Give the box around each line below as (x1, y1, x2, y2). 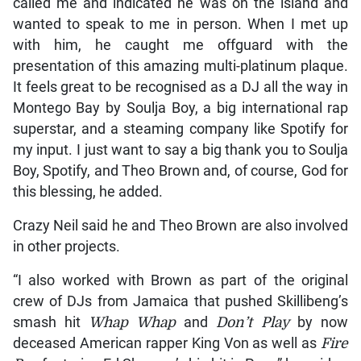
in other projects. (12, 238, 120, 255)
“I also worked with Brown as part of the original (12, 272, 349, 288)
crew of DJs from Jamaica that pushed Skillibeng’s (12, 293, 349, 309)
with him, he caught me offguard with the (12, 36, 349, 53)
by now (288, 313, 349, 330)
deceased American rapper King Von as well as (12, 334, 322, 351)
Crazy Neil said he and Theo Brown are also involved (12, 217, 349, 234)
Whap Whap (89, 313, 176, 330)
